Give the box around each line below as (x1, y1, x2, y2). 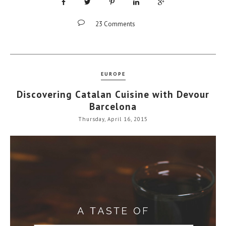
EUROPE (100, 70, 126, 77)
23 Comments (95, 19, 135, 28)
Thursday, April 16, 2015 (78, 116, 148, 123)
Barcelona (89, 100, 137, 112)
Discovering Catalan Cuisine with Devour (17, 88, 209, 100)
